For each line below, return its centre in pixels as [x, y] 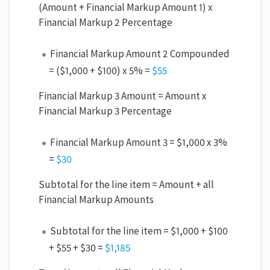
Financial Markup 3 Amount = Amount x [123, 96]
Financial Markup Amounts [96, 200]
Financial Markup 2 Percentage [105, 23]
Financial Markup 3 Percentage [105, 111]
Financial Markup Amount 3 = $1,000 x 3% [139, 143]
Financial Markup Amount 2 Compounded [140, 54]
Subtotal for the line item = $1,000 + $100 [139, 231]
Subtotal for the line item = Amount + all [126, 185]
